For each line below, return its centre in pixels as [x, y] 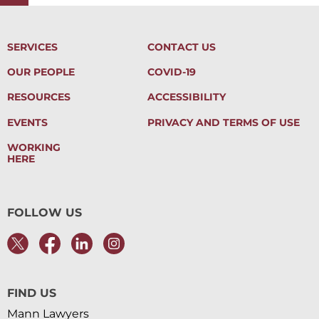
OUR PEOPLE [41, 72]
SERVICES [32, 47]
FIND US [32, 293]
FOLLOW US [45, 212]
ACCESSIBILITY [186, 97]
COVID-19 [171, 72]
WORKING [34, 147]
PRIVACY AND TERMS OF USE [223, 122]
